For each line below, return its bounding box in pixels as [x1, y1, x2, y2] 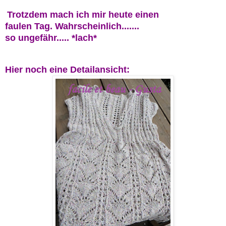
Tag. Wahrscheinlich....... [34, 21, 139, 32]
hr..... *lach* [48, 33, 97, 43]
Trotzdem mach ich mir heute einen [7, 10, 159, 20]
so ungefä [5, 33, 48, 43]
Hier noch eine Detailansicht [5, 65, 127, 75]
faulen [5, 21, 34, 32]
